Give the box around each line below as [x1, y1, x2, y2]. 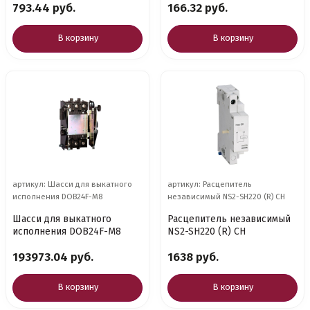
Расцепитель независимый [167, 213, 291, 225]
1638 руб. [167, 250, 219, 264]
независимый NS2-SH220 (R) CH [167, 192, 285, 201]
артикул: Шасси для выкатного [12, 179, 132, 189]
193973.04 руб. [12, 250, 93, 264]
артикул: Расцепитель [167, 179, 251, 189]
